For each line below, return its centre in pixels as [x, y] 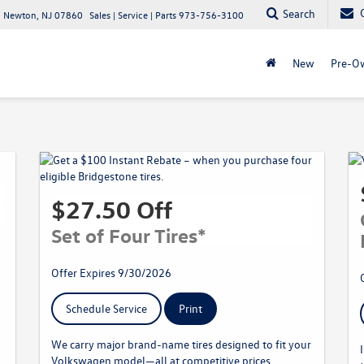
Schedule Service [106, 308]
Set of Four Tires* [129, 235]
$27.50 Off [112, 209]
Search [299, 13]
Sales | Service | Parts [133, 15]
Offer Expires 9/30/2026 [111, 273]
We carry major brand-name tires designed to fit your [181, 344]
